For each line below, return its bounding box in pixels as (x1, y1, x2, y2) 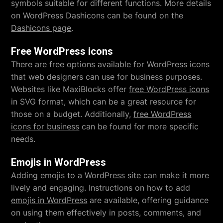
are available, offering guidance (87, 195, 209, 205)
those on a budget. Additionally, (11, 109, 134, 119)
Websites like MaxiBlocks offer (11, 84, 129, 94)
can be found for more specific (79, 121, 199, 131)
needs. (11, 133, 36, 144)
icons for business (11, 121, 80, 131)
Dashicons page (11, 22, 72, 33)
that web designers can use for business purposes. (11, 71, 203, 82)
